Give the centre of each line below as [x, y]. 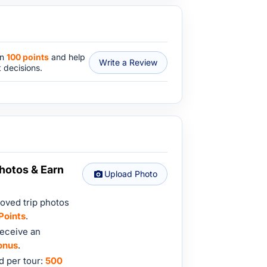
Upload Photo [131, 174]
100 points [28, 57]
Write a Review [143, 62]
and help [67, 57]
